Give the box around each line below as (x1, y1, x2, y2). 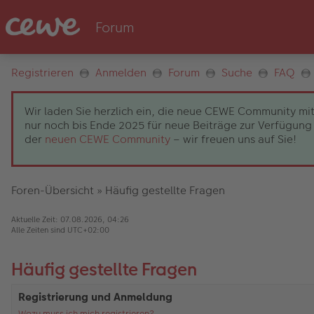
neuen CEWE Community (45, 131, 170, 147)
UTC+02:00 (67, 224, 109, 235)
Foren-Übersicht (11, 182, 94, 198)
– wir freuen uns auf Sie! (170, 131, 296, 147)
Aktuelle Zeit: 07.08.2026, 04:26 (11, 214, 129, 225)
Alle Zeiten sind (11, 224, 67, 235)
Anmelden (95, 64, 146, 81)
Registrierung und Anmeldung (18, 289, 172, 305)
